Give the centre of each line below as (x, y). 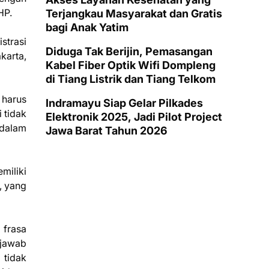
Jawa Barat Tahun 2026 (107, 131)
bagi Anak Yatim (87, 27)
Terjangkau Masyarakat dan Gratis (134, 14)
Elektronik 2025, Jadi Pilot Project (134, 117)
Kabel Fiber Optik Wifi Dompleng (131, 65)
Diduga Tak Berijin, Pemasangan (129, 51)
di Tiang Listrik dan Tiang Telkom (131, 79)
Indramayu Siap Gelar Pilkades (124, 103)
